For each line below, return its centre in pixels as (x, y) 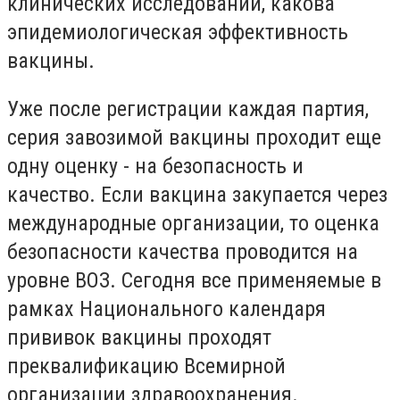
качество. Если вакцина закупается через (197, 194)
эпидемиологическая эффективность (178, 33)
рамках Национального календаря (167, 308)
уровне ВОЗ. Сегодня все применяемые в (194, 280)
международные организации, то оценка (193, 223)
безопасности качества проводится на (183, 251)
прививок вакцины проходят (139, 337)
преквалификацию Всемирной (146, 366)
